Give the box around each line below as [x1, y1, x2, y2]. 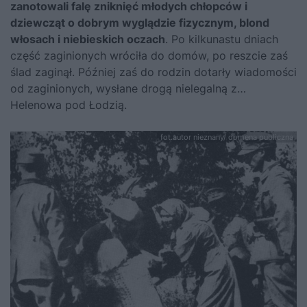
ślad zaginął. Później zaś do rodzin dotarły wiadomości [10, 65, 297, 79]
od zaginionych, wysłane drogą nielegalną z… [10, 82, 246, 96]
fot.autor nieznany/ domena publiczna [160, 132, 293, 143]
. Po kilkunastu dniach [165, 32, 278, 47]
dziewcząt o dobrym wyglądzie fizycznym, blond [10, 16, 269, 30]
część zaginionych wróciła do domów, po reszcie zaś [10, 49, 288, 63]
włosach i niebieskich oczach [10, 32, 165, 47]
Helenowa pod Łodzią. [10, 98, 127, 112]
